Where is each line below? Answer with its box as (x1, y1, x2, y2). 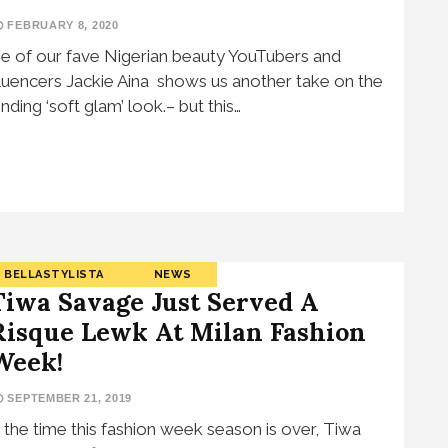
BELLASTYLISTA (4, 267, 104, 281)
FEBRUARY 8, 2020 (3, 19, 119, 31)
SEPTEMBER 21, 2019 (3, 391, 133, 404)
